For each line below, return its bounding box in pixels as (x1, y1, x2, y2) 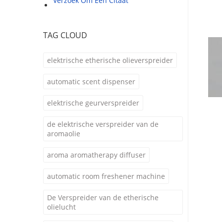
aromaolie (47, 129, 80, 138)
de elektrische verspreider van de (47, 119, 159, 129)
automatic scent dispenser (47, 77, 135, 86)
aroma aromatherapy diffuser (47, 150, 146, 160)
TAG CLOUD (43, 30, 87, 41)
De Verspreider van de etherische (47, 193, 159, 202)
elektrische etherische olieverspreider (47, 55, 173, 65)
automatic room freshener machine (47, 171, 165, 181)
